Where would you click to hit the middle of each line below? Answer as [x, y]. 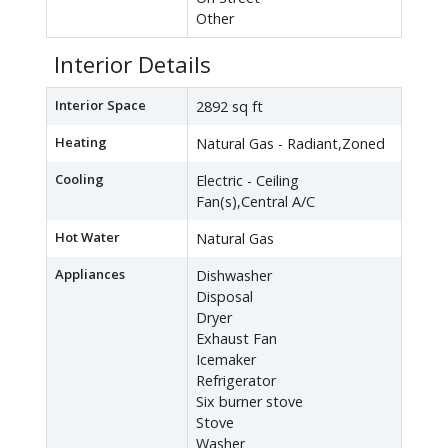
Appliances [90, 274]
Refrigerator [236, 381]
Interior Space [100, 105]
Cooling [79, 179]
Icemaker [226, 360]
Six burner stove [249, 402]
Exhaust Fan [236, 339]
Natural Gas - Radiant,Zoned [290, 144]
